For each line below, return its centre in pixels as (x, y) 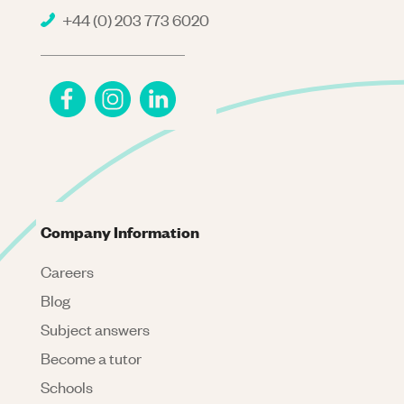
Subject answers (95, 329)
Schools (67, 386)
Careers (67, 271)
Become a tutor (91, 358)
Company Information (120, 231)
